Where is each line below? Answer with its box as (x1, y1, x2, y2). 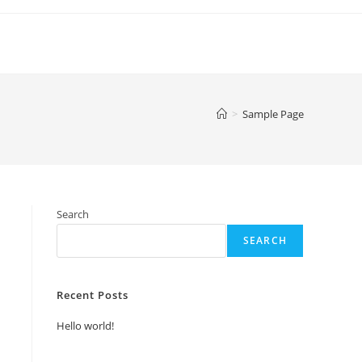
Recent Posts (57, 288, 128, 302)
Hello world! (57, 318, 114, 333)
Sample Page (242, 107, 304, 121)
